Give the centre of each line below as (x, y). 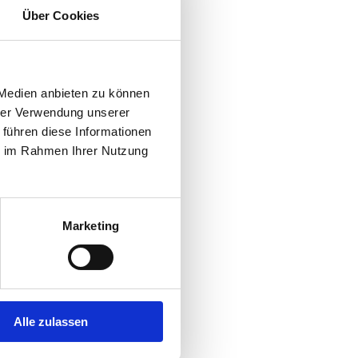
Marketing (91, 225)
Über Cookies (61, 15)
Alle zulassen (51, 321)
